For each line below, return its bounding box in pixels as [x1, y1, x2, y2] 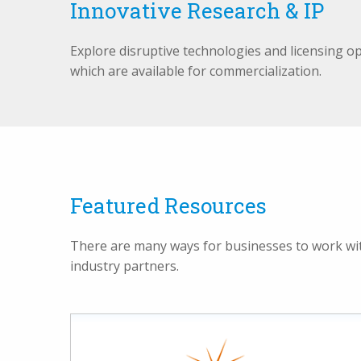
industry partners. [70, 257, 179, 275]
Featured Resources [70, 192, 267, 219]
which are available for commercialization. [70, 62, 322, 80]
